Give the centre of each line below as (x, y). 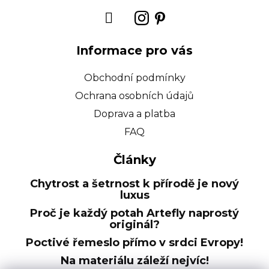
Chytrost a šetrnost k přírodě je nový (134, 184)
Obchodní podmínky (134, 78)
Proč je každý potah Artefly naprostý (134, 213)
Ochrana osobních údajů (134, 96)
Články (134, 160)
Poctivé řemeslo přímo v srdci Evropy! (134, 243)
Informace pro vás (134, 50)
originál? (134, 225)
